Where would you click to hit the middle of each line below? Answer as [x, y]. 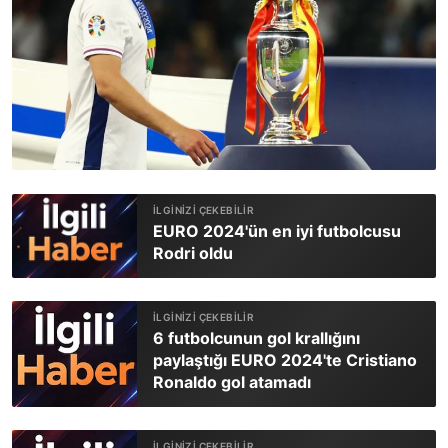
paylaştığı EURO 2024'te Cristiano [285, 360]
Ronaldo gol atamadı [232, 382]
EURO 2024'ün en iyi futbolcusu [277, 231]
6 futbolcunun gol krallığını [256, 338]
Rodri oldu [193, 253]
